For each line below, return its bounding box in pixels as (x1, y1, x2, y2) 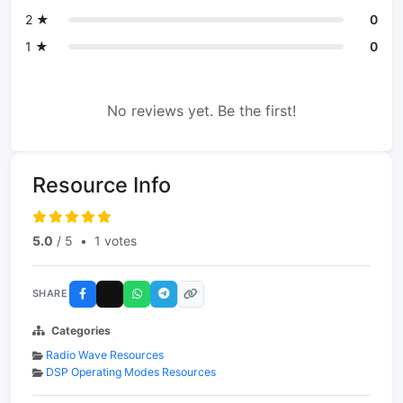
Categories (51, 323, 111, 337)
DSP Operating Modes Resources (46, 364, 216, 379)
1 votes (94, 232, 137, 248)
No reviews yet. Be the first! (107, 101, 296, 120)
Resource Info (32, 171, 171, 198)
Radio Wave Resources (46, 347, 164, 362)
